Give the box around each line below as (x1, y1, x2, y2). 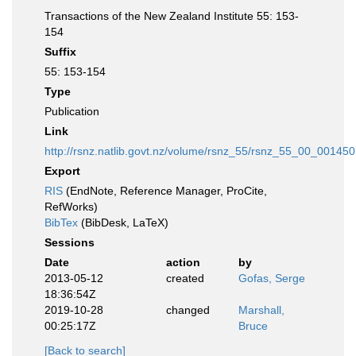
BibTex (44, 216, 78, 229)
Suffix (44, 45, 76, 58)
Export (44, 164, 80, 177)
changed (165, 304, 210, 316)
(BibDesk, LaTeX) (78, 216, 168, 229)
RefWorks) (44, 200, 98, 213)
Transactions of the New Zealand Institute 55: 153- (44, 10, 299, 22)
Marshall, (238, 304, 284, 316)
